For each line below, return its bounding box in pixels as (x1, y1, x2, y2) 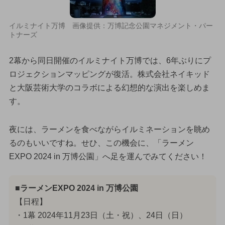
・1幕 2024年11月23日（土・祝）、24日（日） (15, 210, 187, 219)
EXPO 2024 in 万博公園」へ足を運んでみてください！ (9, 152, 207, 161)
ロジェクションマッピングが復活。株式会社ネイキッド (9, 70, 210, 79)
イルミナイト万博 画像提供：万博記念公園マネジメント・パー (9, 22, 213, 30)
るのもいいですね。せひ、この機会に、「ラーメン (9, 138, 194, 147)
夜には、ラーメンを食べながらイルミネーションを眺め (9, 125, 210, 134)
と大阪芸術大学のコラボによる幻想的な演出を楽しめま (9, 83, 210, 92)
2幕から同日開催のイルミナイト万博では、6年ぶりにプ (9, 56, 211, 65)
